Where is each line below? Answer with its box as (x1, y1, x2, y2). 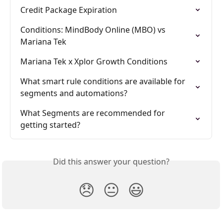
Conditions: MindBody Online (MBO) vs (20, 24, 167, 35)
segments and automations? (20, 87, 127, 99)
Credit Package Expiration (20, 4, 117, 15)
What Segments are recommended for (20, 107, 167, 118)
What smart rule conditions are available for (20, 75, 187, 87)
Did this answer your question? (53, 156, 169, 167)
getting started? (20, 119, 80, 130)
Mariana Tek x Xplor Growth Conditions (20, 55, 167, 67)
